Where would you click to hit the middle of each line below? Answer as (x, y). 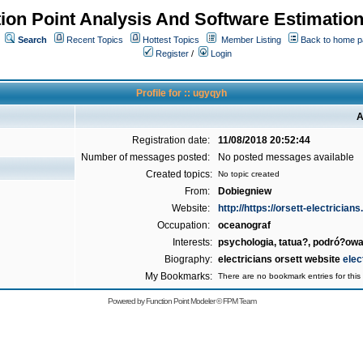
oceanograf (244, 225)
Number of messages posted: (147, 157)
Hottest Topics (171, 40)
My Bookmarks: (179, 276)
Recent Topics (95, 40)
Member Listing (251, 40)
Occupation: (185, 225)
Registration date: (172, 140)
